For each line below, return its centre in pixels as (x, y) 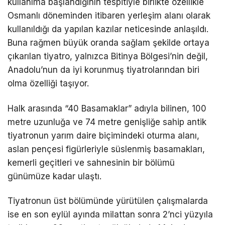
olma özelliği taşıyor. (48, 84)
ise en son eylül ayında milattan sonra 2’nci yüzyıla (110, 214)
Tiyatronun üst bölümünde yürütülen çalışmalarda (108, 201)
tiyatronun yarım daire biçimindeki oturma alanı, (103, 135)
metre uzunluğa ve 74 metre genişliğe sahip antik (107, 122)
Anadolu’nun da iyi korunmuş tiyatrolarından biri (103, 70)
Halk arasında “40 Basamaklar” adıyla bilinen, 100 (107, 108)
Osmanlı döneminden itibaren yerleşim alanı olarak (109, 16)
